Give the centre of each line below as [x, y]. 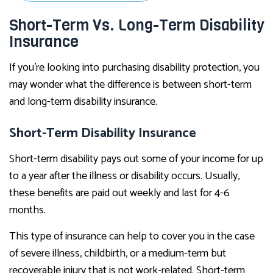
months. [27, 211]
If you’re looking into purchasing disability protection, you [134, 68]
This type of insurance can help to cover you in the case [132, 237]
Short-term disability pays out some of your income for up [136, 159]
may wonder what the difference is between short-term [130, 85]
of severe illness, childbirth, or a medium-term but [118, 254]
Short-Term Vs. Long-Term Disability [136, 26]
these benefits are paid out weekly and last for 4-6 [119, 193]
